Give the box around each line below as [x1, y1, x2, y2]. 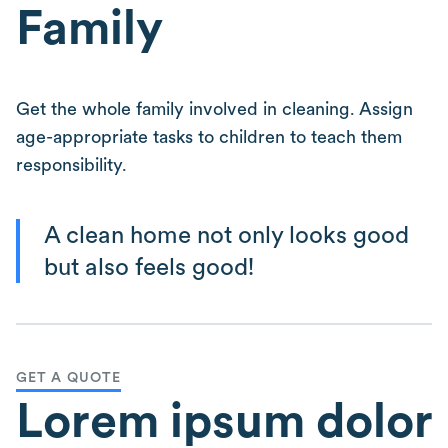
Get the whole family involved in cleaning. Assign [16, 98, 413, 119]
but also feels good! [44, 252, 254, 281]
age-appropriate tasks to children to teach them [16, 126, 402, 147]
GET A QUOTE [16, 369, 122, 385]
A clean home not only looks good [44, 220, 409, 249]
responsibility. [16, 154, 127, 175]
